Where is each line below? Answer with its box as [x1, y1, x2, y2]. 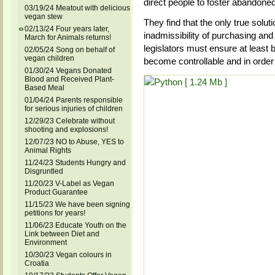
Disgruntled [24, 167, 63, 176]
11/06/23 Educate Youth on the [24, 221, 126, 230]
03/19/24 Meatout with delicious [24, 4, 130, 12]
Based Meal [24, 83, 64, 92]
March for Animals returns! [24, 33, 111, 42]
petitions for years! [24, 209, 85, 217]
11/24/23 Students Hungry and [24, 158, 126, 167]
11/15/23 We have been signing [24, 200, 130, 209]
